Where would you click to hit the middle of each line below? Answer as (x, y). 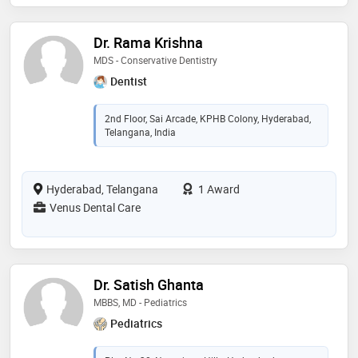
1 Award (218, 189)
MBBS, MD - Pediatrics (140, 302)
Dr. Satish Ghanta (149, 284)
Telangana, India (140, 131)
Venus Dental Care (95, 207)
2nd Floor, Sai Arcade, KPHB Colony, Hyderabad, (208, 118)
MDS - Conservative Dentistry (155, 60)
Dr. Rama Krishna (148, 42)
